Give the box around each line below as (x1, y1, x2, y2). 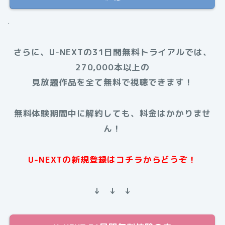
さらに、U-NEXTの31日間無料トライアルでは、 (13, 46, 212, 58)
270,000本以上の (75, 61, 150, 73)
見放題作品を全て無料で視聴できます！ (32, 76, 193, 88)
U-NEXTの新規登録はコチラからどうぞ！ (28, 153, 197, 165)
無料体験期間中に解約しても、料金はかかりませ (14, 107, 211, 119)
